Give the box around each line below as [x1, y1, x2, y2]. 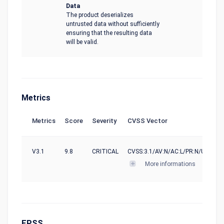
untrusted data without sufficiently [66, 20, 159, 27]
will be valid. [66, 38, 98, 45]
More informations [145, 160, 195, 167]
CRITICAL [92, 148, 118, 155]
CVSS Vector [127, 117, 167, 124]
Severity [92, 117, 116, 124]
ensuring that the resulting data [66, 29, 152, 36]
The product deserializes [66, 11, 133, 18]
